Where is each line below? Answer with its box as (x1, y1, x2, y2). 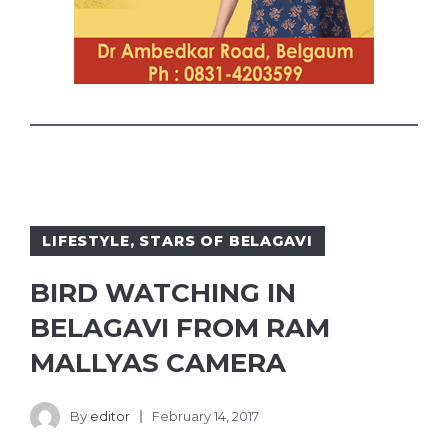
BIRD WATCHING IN (30, 277, 296, 310)
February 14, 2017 (152, 407, 259, 424)
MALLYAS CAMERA (30, 347, 286, 380)
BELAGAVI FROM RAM (30, 312, 330, 345)
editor (90, 407, 130, 424)
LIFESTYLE (42, 232, 130, 251)
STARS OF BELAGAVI (139, 232, 313, 251)
